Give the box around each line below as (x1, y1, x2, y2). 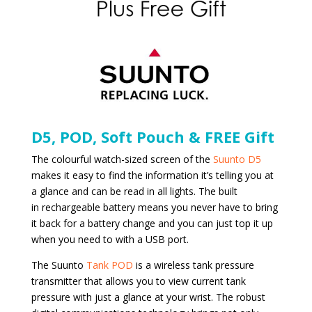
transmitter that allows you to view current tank (31, 274, 246, 288)
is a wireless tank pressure (132, 258, 254, 272)
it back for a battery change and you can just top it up (31, 216, 273, 230)
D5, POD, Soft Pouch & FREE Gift (31, 125, 274, 147)
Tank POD (86, 258, 133, 272)
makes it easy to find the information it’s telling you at (31, 168, 274, 182)
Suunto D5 (212, 152, 261, 166)
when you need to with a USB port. (31, 232, 189, 246)
